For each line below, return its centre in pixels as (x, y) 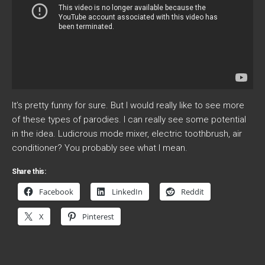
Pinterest (98, 216)
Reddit (193, 191)
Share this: (29, 171)
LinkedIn (127, 191)
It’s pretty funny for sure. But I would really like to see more (128, 105)
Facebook (56, 191)
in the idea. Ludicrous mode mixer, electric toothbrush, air (127, 133)
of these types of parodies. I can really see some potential (129, 119)
